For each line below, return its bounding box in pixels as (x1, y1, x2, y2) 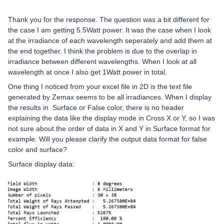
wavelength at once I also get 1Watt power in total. (8, 67, 169, 76)
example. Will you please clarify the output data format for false (8, 134, 207, 143)
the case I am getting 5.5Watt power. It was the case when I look (8, 25, 211, 34)
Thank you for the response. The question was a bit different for (8, 15, 209, 23)
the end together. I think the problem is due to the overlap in (8, 46, 197, 55)
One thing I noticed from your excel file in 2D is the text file (8, 82, 192, 90)
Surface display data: (8, 159, 74, 168)
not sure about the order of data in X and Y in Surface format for (8, 124, 210, 132)
